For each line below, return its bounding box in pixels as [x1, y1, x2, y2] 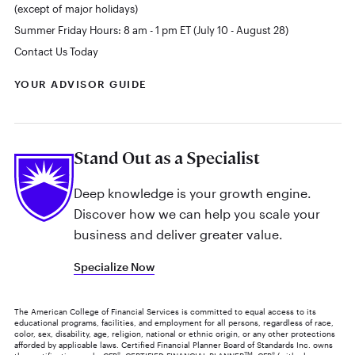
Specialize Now [73, 259, 155, 273]
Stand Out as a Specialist [73, 147, 260, 170]
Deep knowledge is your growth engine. [73, 185, 311, 200]
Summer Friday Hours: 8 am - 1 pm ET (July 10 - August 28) [13, 25, 288, 36]
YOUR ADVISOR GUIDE [13, 78, 147, 90]
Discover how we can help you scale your [73, 205, 320, 221]
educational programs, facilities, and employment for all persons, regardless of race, [13, 317, 334, 327]
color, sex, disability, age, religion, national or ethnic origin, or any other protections [13, 328, 335, 338]
